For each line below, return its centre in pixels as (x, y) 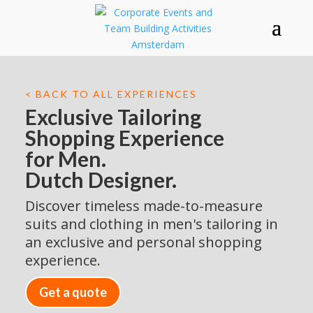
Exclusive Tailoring (114, 117)
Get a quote (73, 292)
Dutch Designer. (101, 180)
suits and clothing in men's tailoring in (152, 224)
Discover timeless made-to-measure (144, 206)
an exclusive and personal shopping (144, 242)
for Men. (66, 159)
